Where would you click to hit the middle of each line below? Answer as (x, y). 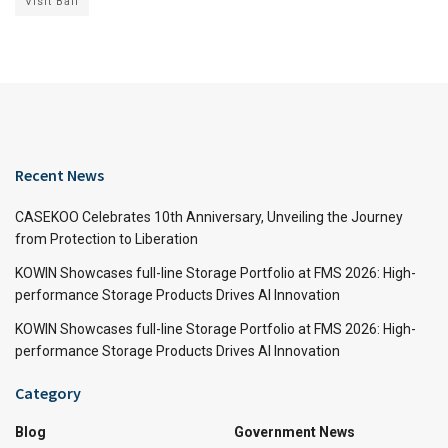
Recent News (59, 174)
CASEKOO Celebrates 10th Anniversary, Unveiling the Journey (209, 216)
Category (48, 392)
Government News (294, 431)
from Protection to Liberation (106, 238)
